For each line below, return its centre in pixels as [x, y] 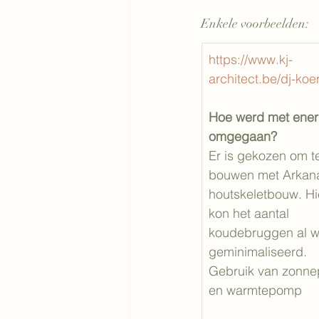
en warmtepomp [255, 290]
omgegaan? [243, 136]
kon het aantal [251, 213]
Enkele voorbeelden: [255, 23]
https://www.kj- [251, 59]
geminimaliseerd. [258, 252]
